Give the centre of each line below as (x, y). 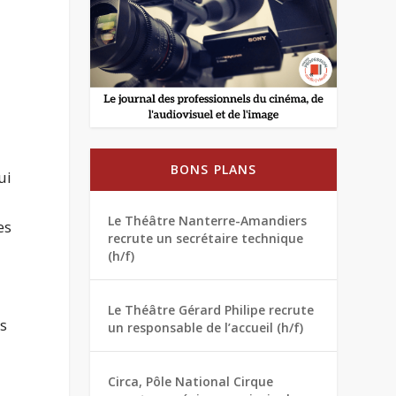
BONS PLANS (213, 170)
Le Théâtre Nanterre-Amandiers (208, 221)
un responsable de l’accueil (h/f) (206, 328)
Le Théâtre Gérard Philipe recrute (211, 310)
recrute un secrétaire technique (206, 239)
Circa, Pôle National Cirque (191, 382)
